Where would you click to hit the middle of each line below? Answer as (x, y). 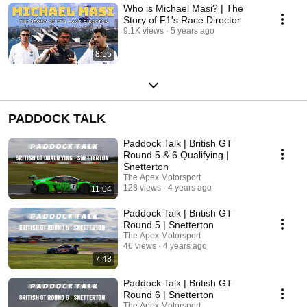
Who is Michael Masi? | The (183, 8)
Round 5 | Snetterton (169, 224)
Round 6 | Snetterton (169, 294)
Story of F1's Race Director (182, 20)
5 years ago (193, 30)
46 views (140, 246)
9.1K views (144, 30)
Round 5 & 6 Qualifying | (176, 155)
